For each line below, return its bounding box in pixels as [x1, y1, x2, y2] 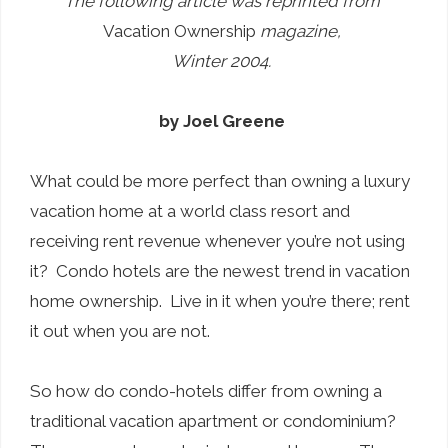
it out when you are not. [30, 320, 210, 341]
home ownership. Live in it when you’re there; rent [30, 290, 410, 311]
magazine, [255, 20, 341, 41]
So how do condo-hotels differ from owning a [30, 380, 382, 401]
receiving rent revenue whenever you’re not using [30, 230, 405, 251]
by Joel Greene [158, 110, 285, 131]
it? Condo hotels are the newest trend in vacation [30, 260, 410, 281]
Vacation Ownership [102, 20, 256, 41]
